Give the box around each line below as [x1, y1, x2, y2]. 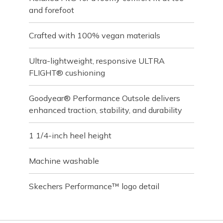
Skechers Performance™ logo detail [29, 181, 160, 191]
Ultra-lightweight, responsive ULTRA [29, 56, 165, 66]
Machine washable [29, 156, 100, 166]
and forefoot [29, 5, 75, 15]
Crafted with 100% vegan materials [29, 30, 161, 40]
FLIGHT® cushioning [29, 68, 106, 78]
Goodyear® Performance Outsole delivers [29, 93, 181, 103]
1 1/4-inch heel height [29, 130, 112, 140]
